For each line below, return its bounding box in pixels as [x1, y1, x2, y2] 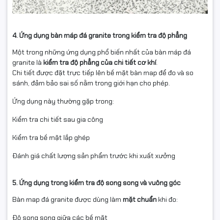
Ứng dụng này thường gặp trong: [12, 96, 114, 106]
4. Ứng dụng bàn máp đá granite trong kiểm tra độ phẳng [12, 30, 187, 40]
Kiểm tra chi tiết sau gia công [12, 114, 103, 124]
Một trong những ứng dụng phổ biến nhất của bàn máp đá [12, 47, 191, 56]
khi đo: [157, 194, 178, 204]
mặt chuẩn [123, 194, 157, 204]
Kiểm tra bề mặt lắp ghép [12, 133, 90, 142]
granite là [12, 57, 43, 67]
